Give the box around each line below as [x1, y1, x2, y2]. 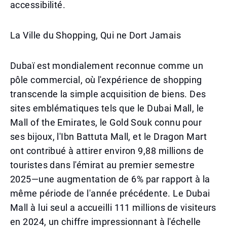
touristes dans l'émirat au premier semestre [10, 160, 195, 170]
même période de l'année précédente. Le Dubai [10, 188, 210, 199]
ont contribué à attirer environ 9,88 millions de [10, 145, 204, 156]
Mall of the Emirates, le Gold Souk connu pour [10, 117, 202, 128]
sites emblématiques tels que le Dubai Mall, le [10, 103, 204, 113]
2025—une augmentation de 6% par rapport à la [10, 174, 210, 184]
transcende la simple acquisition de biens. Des [10, 89, 206, 99]
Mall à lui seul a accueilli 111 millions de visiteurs [10, 202, 216, 213]
